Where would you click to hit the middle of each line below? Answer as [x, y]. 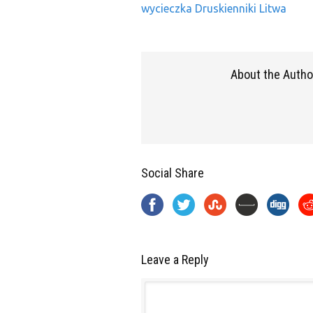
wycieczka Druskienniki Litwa [214, 8]
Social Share [173, 173]
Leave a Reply [175, 260]
